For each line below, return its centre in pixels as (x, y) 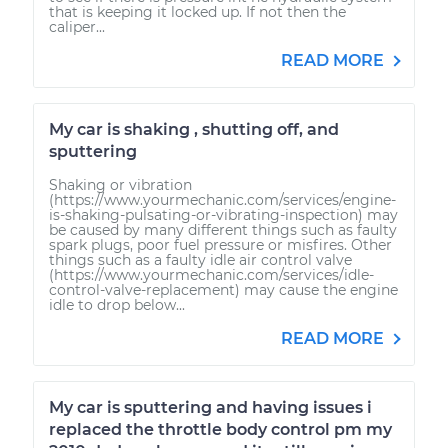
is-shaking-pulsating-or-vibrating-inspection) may (223, 214)
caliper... (77, 26)
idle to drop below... (117, 304)
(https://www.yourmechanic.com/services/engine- (222, 199)
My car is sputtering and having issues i (210, 407)
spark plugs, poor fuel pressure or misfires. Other (220, 244)
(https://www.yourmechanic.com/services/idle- (211, 274)
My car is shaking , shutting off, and (194, 129)
